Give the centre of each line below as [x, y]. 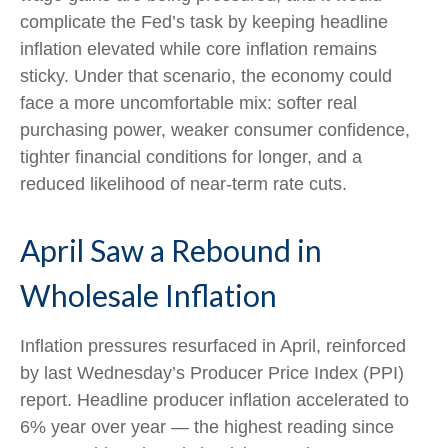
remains [345, 48]
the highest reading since [291, 426]
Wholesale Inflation [148, 294]
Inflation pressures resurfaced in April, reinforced [213, 345]
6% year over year [95, 426]
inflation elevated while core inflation [166, 48]
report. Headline [86, 399]
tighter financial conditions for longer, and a [191, 156]
